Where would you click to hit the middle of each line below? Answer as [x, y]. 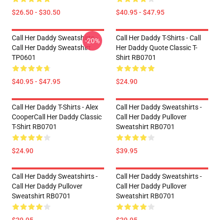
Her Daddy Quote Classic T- [157, 48]
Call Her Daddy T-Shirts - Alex [55, 107]
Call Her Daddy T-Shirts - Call [158, 38]
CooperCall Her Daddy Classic [57, 117]
